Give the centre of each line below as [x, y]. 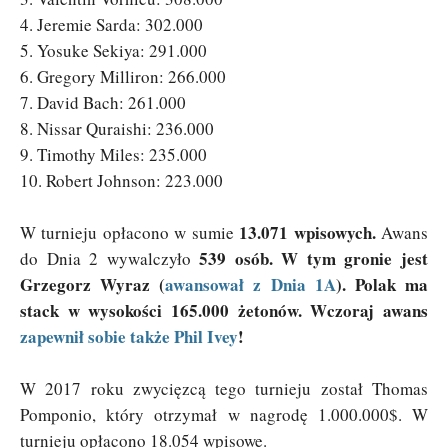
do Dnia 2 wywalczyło [110, 258]
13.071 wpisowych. [307, 232]
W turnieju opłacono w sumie [130, 232]
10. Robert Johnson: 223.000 [121, 180]
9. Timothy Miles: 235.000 [113, 154]
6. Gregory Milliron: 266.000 [123, 76]
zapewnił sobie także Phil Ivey [129, 336]
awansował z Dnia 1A [250, 284]
